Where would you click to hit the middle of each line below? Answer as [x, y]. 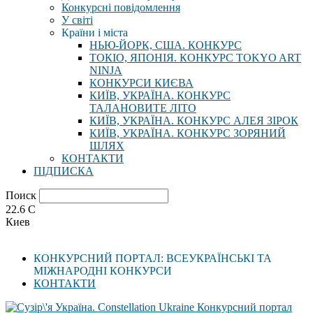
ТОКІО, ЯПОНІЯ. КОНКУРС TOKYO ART [195, 58]
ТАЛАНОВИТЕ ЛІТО [143, 108]
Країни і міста [95, 32]
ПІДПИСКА [64, 171]
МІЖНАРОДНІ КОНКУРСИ [103, 271]
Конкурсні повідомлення [121, 7]
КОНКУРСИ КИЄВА [141, 83]
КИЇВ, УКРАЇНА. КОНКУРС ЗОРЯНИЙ [188, 133]
